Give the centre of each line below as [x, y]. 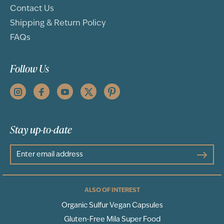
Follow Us [29, 69]
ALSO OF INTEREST [112, 191]
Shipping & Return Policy [58, 24]
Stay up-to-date [41, 130]
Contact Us [32, 9]
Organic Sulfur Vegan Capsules [112, 206]
